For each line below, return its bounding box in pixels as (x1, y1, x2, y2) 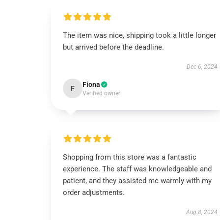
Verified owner (82, 90, 120, 97)
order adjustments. (63, 188, 125, 197)
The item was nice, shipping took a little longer (63, 31, 216, 40)
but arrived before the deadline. (63, 43, 164, 52)
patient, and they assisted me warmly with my (63, 176, 212, 185)
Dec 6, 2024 (186, 63, 218, 70)
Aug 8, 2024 (186, 209, 218, 216)
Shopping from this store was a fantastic (63, 153, 196, 162)
